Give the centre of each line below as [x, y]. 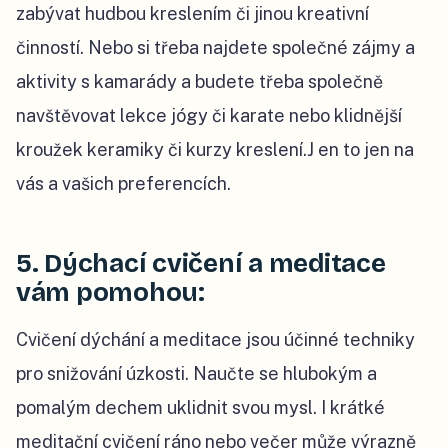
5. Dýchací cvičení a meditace [201, 264]
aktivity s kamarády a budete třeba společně [199, 82]
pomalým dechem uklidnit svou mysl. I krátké [200, 408]
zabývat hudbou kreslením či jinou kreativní [192, 14]
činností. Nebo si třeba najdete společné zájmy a [215, 48]
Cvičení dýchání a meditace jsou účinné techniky [215, 340]
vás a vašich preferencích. [125, 184]
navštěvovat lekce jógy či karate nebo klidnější [209, 116]
